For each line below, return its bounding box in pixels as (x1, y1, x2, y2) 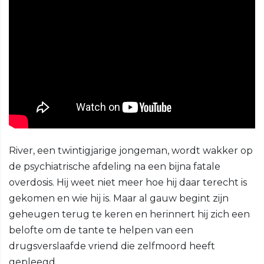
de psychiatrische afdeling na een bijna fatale (9, 161, 220, 173)
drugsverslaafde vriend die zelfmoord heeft (9, 240, 215, 252)
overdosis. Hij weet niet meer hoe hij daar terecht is (9, 177, 247, 189)
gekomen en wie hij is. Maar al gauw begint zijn (9, 193, 229, 204)
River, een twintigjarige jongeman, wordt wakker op (9, 145, 253, 157)
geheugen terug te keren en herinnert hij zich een (9, 209, 250, 220)
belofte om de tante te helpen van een (9, 225, 193, 236)
